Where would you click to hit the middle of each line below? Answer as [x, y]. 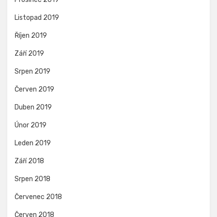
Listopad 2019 [37, 17]
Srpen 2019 [32, 71]
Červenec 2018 [38, 197]
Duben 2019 [33, 107]
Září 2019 [29, 53]
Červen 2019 [34, 89]
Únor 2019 [31, 125]
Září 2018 [29, 161]
